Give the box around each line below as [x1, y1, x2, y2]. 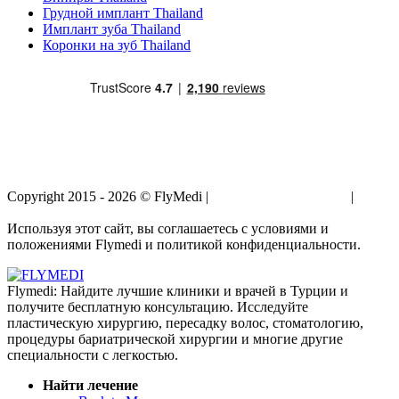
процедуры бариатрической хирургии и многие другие [7, 330, 343, 346]
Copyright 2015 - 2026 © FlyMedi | [7, 188, 212, 204]
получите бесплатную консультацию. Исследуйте [7, 298, 308, 314]
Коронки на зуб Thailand [43, 37, 191, 53]
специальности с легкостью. [7, 346, 178, 362]
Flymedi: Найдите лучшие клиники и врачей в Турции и [7, 282, 348, 298]
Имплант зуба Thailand [43, 20, 181, 37]
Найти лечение [43, 377, 138, 393]
